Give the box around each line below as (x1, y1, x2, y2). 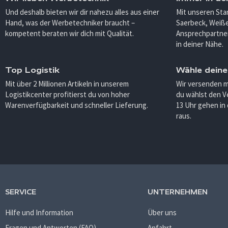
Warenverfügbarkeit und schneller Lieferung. (5, 100, 148, 110)
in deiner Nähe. (176, 39, 223, 49)
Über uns (148, 208, 177, 217)
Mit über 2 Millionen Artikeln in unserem (5, 79, 129, 89)
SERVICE (5, 188, 36, 196)
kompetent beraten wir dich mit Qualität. (5, 28, 134, 38)
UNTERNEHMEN (148, 188, 208, 196)
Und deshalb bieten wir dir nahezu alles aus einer (5, 7, 159, 17)
